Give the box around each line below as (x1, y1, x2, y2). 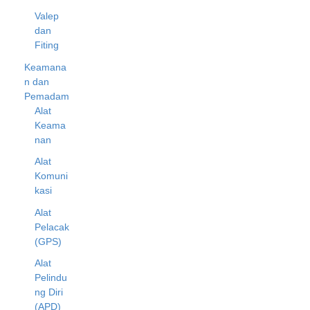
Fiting (35, 39, 59, 51)
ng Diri (35, 286, 63, 298)
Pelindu (35, 272, 67, 284)
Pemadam (24, 90, 69, 102)
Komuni (35, 170, 68, 182)
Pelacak (35, 221, 69, 232)
